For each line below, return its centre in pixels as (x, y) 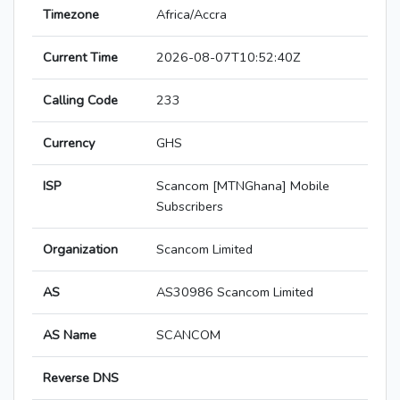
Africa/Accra (192, 15)
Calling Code (80, 100)
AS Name (70, 335)
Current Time (80, 58)
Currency (69, 143)
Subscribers (190, 207)
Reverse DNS (81, 378)
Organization (80, 250)
